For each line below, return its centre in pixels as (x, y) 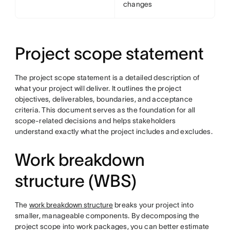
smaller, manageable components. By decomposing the (107, 216)
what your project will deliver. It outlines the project (98, 88)
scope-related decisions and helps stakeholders (95, 121)
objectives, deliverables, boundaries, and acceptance (104, 99)
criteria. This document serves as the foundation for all (105, 110)
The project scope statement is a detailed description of (107, 78)
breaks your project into (153, 205)
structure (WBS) (75, 181)
